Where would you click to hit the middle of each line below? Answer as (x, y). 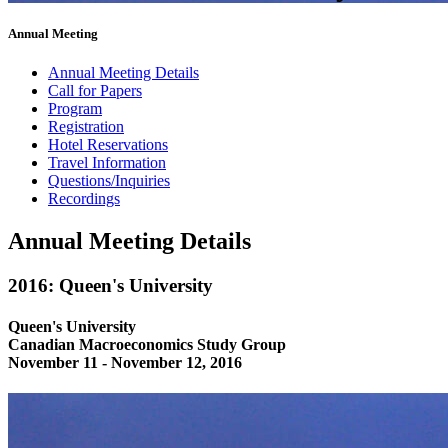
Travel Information (107, 162)
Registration (86, 126)
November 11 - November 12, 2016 (125, 362)
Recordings (84, 198)
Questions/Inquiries (109, 180)
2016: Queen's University (110, 285)
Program (75, 108)
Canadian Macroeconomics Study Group (147, 344)
